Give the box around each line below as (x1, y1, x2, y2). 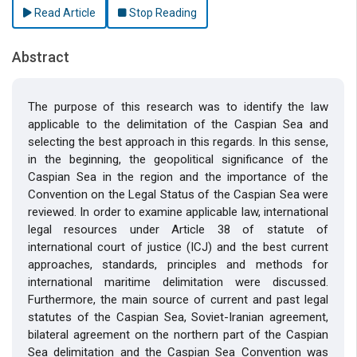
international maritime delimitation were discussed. (28, 274, 328, 289)
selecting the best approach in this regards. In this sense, (28, 134, 328, 149)
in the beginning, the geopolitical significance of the (28, 151, 328, 167)
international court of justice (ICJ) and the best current (28, 239, 328, 254)
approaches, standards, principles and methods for (28, 257, 328, 272)
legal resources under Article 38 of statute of (28, 222, 328, 237)
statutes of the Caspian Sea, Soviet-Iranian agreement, (28, 309, 328, 324)
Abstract (12, 48, 69, 65)
